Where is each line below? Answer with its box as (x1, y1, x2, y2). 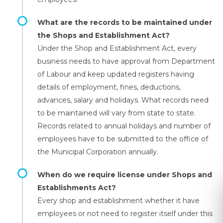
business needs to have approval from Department (37, 57, 215, 66)
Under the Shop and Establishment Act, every (37, 44, 197, 53)
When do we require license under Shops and (37, 170, 212, 179)
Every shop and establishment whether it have (37, 196, 200, 205)
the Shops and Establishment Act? (37, 31, 170, 40)
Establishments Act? (37, 183, 116, 192)
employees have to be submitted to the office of (37, 134, 208, 143)
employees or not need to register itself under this (37, 209, 213, 218)
